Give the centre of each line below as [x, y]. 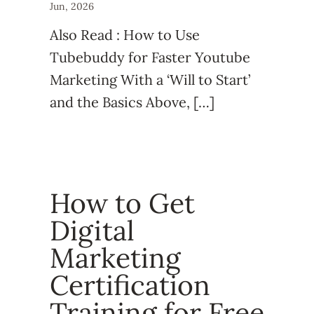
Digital [92, 231]
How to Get [122, 204]
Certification [130, 286]
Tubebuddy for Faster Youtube [150, 57]
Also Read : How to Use [124, 35]
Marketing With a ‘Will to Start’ [150, 80]
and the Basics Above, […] [132, 102]
